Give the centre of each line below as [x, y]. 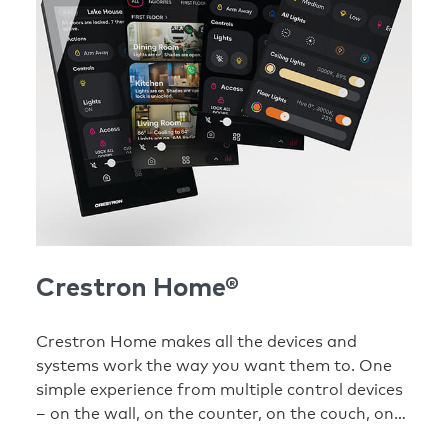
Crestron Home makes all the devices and [196, 342]
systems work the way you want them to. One [214, 366]
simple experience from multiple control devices [219, 390]
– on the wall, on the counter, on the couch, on [215, 414]
